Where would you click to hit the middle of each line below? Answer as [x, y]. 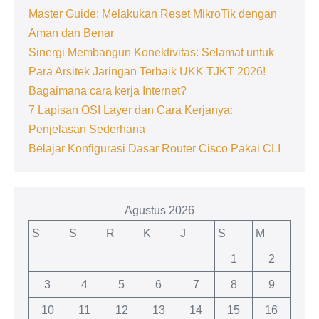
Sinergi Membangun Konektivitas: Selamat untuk [151, 52]
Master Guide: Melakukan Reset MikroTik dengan [153, 14]
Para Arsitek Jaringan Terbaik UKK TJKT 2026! [147, 71]
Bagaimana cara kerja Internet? [108, 90]
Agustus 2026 [159, 210]
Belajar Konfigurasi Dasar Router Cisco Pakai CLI [155, 148]
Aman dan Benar [71, 33]
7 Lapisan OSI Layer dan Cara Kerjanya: [131, 110]
